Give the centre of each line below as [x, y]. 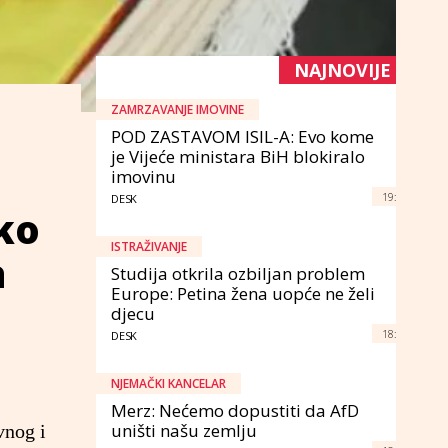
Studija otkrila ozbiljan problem [238, 273]
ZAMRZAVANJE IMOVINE [177, 109]
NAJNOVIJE [342, 69]
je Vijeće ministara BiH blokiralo [238, 156]
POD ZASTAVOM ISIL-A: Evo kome [242, 136]
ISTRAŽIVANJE [149, 246]
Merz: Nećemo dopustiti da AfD [235, 410]
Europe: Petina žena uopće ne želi [243, 293]
